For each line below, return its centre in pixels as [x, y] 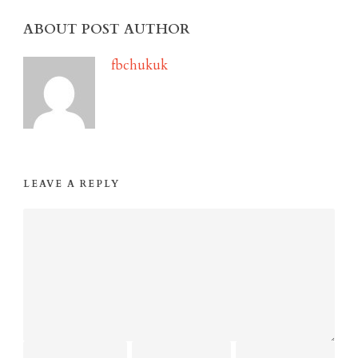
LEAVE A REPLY [72, 184]
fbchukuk [139, 66]
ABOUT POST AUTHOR [107, 30]
